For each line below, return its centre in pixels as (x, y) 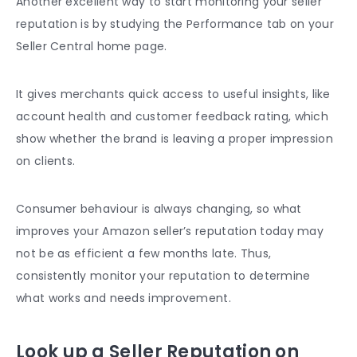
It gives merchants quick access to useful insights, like (173, 94)
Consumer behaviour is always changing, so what (159, 209)
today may (290, 231)
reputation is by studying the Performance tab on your (175, 24)
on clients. (46, 161)
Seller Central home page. (92, 47)
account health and (74, 117)
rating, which (292, 117)
